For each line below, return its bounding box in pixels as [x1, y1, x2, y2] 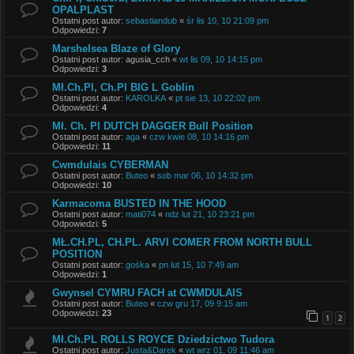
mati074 [126, 209, 156, 220]
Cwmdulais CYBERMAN [52, 159, 168, 171]
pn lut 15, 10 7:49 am [159, 260, 239, 270]
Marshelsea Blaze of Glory [52, 43, 180, 55]
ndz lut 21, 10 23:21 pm [165, 209, 254, 220]
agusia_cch [126, 55, 170, 65]
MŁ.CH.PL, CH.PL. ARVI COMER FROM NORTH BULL [52, 236, 312, 249]
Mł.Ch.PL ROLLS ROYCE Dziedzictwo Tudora [52, 333, 274, 345]
